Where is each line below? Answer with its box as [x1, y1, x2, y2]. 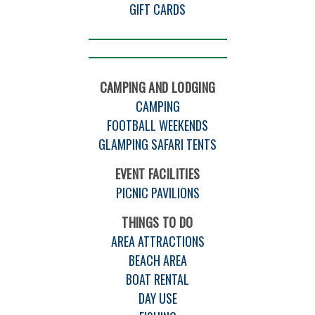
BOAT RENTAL [126, 269, 189, 288]
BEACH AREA [128, 250, 187, 269]
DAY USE [138, 288, 177, 307]
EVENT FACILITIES [115, 164, 200, 183]
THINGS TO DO [122, 212, 193, 231]
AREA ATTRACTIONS [110, 231, 205, 250]
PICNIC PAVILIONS [115, 183, 200, 202]
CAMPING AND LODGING [99, 77, 216, 96]
